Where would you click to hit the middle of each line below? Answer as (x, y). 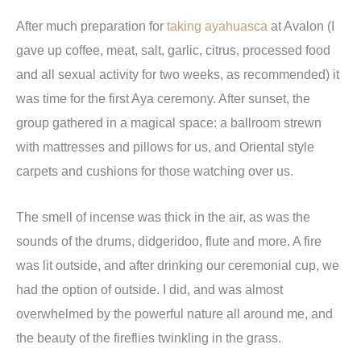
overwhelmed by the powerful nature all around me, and (174, 313)
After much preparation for (91, 26)
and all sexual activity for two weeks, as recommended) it (178, 75)
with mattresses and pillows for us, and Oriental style (165, 147)
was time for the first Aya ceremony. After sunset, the (163, 99)
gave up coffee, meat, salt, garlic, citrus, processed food (173, 50)
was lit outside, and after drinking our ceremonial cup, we (178, 265)
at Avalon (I (301, 26)
